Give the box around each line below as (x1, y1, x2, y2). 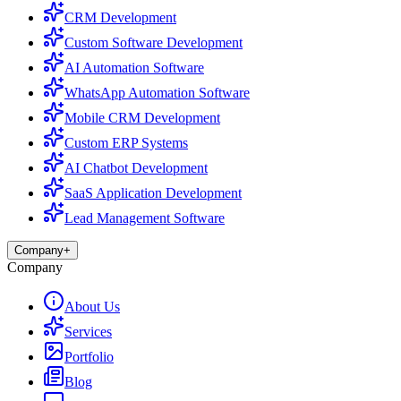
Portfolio (64, 348, 114, 364)
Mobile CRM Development (64, 109, 220, 125)
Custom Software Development (64, 34, 243, 50)
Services (64, 323, 112, 339)
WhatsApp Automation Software (64, 84, 250, 100)
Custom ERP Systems (64, 134, 188, 150)
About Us (64, 298, 120, 314)
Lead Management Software (64, 209, 225, 226)
